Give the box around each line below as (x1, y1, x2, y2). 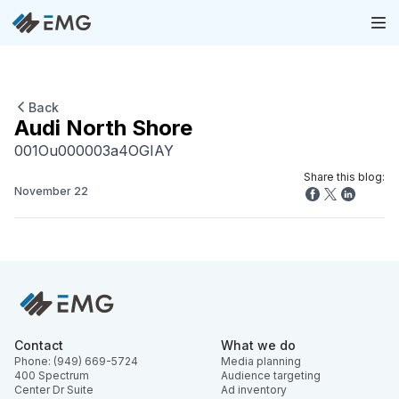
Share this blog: (304, 169, 385, 183)
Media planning (221, 354, 301, 368)
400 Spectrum (14, 368, 89, 382)
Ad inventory (221, 382, 287, 396)
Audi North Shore (14, 114, 192, 141)
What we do (221, 337, 296, 353)
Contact (14, 337, 63, 353)
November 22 (14, 183, 88, 198)
